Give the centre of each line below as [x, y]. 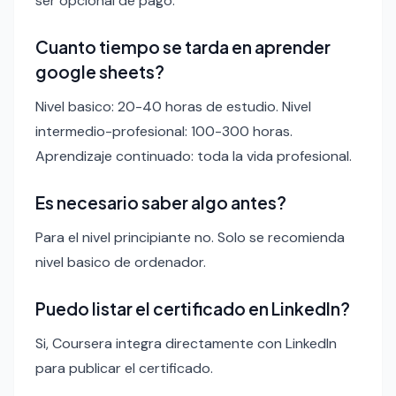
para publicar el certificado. [124, 369]
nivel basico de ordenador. [121, 263]
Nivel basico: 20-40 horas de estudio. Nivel [173, 107]
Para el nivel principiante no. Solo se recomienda [190, 238]
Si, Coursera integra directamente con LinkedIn [186, 344]
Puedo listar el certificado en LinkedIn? [193, 309]
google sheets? [100, 72]
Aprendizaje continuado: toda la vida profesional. [194, 156]
